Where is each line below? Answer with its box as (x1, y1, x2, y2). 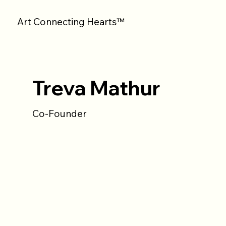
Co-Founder (32, 107, 87, 120)
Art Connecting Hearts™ (17, 15, 125, 28)
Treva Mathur (32, 75, 160, 101)
